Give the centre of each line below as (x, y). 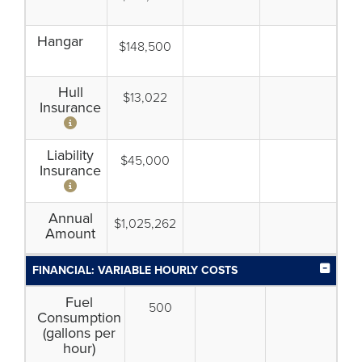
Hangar (60, 41)
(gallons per (79, 333)
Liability (70, 155)
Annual (70, 218)
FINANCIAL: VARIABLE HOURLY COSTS (135, 270)
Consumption (79, 318)
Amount (70, 234)
